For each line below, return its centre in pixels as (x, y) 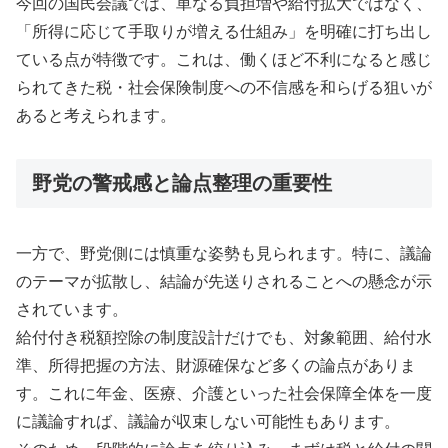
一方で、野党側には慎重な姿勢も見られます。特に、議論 (224, 254)
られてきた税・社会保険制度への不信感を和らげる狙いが (224, 87)
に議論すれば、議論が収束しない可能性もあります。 (208, 422)
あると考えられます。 (96, 115)
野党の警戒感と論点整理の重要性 (182, 182)
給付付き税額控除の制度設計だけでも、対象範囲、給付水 (224, 338)
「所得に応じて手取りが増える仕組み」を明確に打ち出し (224, 31)
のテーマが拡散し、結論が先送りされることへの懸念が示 (224, 282)
